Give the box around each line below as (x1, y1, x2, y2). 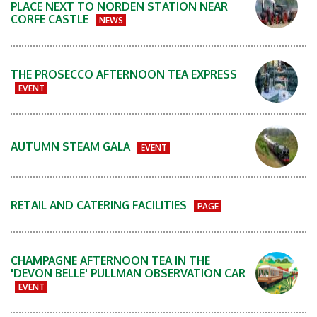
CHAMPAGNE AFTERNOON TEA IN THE (11, 253, 210, 267)
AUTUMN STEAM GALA (11, 139, 133, 154)
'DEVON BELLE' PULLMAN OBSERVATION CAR (11, 265, 246, 280)
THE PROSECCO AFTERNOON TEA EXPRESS (11, 67, 237, 82)
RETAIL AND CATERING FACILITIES (11, 198, 190, 213)
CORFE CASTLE (11, 12, 91, 27)
